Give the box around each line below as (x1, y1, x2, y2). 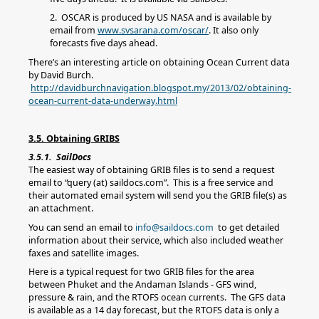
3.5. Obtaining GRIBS (28, 132, 120, 145)
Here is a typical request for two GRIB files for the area (28, 266, 254, 278)
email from (50, 24, 98, 36)
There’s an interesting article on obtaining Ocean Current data (28, 56, 290, 68)
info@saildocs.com (135, 221, 214, 234)
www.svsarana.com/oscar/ (98, 24, 209, 36)
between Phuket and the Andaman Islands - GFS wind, (28, 278, 256, 291)
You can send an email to (28, 221, 135, 234)
